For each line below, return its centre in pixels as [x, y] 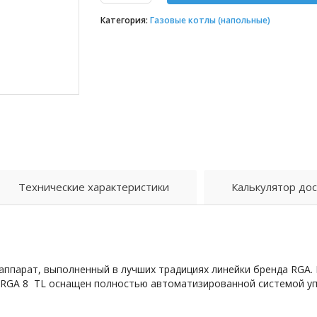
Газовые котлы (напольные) [210, 20]
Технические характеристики [94, 187]
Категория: [125, 20]
